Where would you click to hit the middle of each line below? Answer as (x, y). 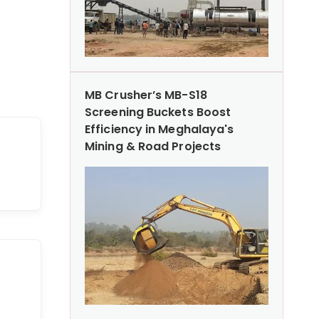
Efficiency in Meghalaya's (159, 129)
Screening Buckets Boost (158, 112)
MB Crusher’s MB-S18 (146, 95)
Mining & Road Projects (153, 146)
